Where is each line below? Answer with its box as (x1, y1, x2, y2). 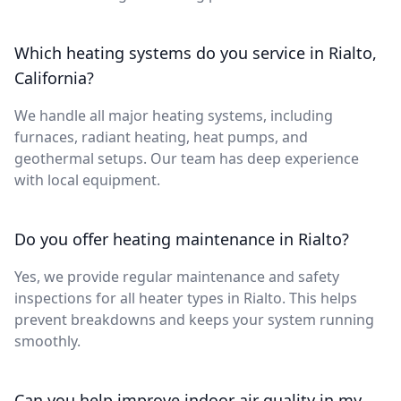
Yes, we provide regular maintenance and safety (14, 266, 339, 286)
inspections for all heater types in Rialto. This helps (14, 287, 357, 308)
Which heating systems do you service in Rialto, (14, 41, 377, 64)
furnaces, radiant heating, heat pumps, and (14, 126, 308, 147)
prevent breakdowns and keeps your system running (14, 309, 374, 329)
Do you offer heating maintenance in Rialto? (14, 227, 349, 250)
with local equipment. (14, 169, 160, 190)
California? (14, 66, 94, 89)
